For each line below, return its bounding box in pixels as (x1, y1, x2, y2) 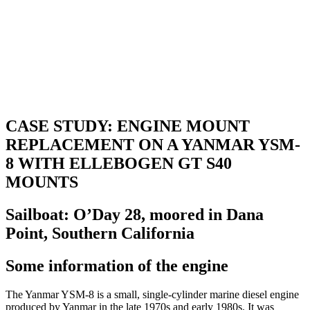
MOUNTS (6, 172, 78, 191)
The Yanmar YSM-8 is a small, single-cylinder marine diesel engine (6, 289, 299, 301)
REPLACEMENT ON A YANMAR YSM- (6, 135, 300, 154)
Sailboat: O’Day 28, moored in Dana (6, 205, 264, 224)
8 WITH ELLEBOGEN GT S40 (6, 154, 232, 172)
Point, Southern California (6, 224, 194, 242)
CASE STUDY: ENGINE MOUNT (6, 116, 250, 135)
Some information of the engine (6, 256, 228, 275)
